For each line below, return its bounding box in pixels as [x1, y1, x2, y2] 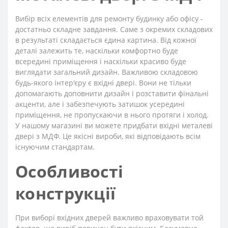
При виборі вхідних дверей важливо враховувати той [15, 212, 204, 222]
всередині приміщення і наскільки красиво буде [15, 56, 186, 66]
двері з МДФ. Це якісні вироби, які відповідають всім [15, 131, 201, 141]
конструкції [15, 182, 116, 204]
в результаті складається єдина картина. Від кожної [15, 35, 196, 45]
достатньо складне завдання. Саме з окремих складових [15, 24, 213, 34]
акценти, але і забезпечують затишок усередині [15, 99, 185, 109]
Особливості [15, 160, 124, 182]
